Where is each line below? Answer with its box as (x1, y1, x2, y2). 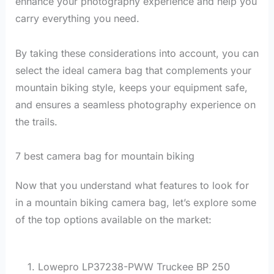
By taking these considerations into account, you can (15, 46, 259, 59)
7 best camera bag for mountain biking (15, 150, 194, 163)
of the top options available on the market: (15, 213, 212, 226)
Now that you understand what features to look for (15, 179, 249, 192)
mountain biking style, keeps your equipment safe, (15, 81, 248, 94)
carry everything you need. (15, 12, 139, 24)
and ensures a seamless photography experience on (15, 98, 256, 111)
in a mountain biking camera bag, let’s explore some (15, 196, 256, 209)
